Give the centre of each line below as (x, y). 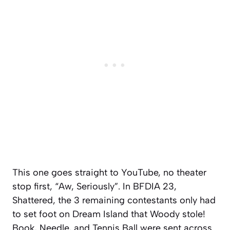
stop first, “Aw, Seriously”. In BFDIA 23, (94, 186)
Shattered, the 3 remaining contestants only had (114, 200)
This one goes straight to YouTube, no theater (109, 172)
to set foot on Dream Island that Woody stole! (109, 214)
